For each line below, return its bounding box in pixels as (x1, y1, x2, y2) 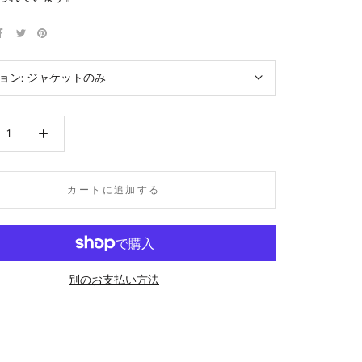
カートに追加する (67, 183, 161, 196)
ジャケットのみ (27, 69, 106, 86)
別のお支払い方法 (69, 271, 159, 288)
